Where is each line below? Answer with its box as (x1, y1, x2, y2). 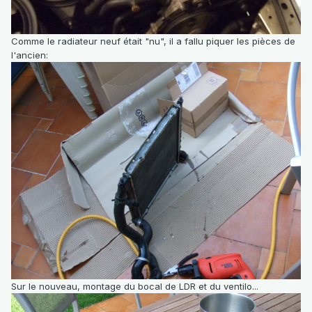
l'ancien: (11, 49, 48, 61)
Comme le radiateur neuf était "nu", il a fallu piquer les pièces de (11, 36, 295, 47)
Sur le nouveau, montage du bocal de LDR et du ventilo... (11, 281, 258, 292)
